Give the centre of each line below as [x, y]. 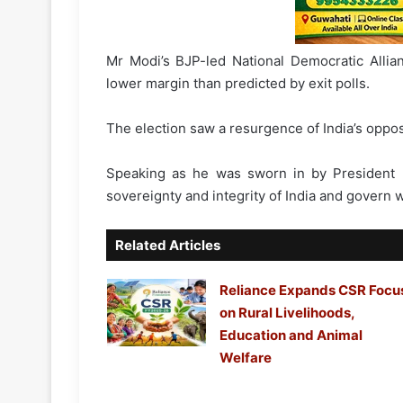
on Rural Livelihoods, [287, 313]
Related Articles [168, 246]
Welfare [245, 358]
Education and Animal [291, 336]
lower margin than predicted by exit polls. [238, 84]
